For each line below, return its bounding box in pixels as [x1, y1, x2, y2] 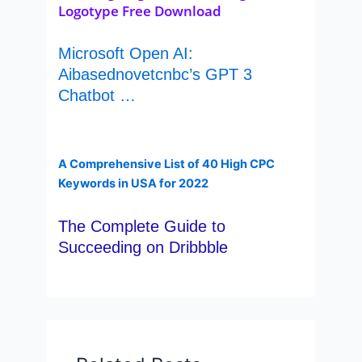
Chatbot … [58, 86, 137, 105]
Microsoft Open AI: [58, 44, 194, 63]
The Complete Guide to [58, 217, 226, 236]
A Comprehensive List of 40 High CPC [58, 156, 276, 171]
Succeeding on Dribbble [58, 238, 229, 257]
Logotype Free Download [58, 2, 222, 21]
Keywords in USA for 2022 [58, 175, 209, 191]
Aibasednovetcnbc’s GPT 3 [58, 65, 253, 84]
